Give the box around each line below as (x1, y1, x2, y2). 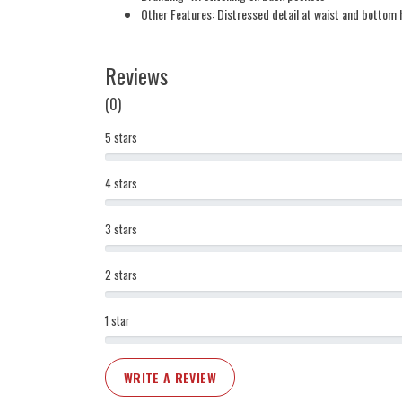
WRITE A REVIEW (124, 368, 216, 388)
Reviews (105, 59, 168, 92)
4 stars (105, 175, 137, 193)
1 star (105, 312, 129, 330)
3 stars (105, 221, 137, 239)
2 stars (105, 267, 137, 284)
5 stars (105, 129, 137, 147)
